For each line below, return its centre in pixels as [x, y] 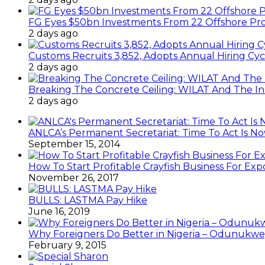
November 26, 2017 [74, 177]
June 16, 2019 [59, 211]
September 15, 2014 [74, 144]
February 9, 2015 [67, 245]
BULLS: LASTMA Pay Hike [88, 200]
